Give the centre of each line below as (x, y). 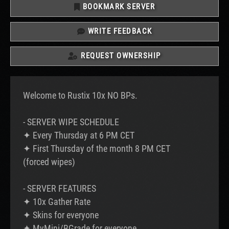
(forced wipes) (49, 162)
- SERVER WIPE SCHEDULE (71, 122)
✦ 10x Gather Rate (57, 202)
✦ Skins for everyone (61, 215)
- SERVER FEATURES (60, 189)
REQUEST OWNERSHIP (120, 56)
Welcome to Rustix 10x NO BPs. (80, 96)
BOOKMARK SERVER (118, 7)
